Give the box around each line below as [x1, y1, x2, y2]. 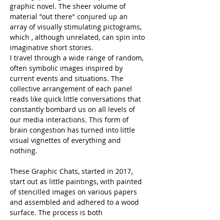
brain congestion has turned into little [10, 125, 137, 135]
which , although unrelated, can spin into [10, 32, 147, 42]
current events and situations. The [10, 74, 125, 83]
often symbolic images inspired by [10, 63, 125, 73]
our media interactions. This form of [10, 115, 131, 124]
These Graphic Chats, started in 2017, [10, 166, 135, 176]
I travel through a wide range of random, [10, 53, 145, 62]
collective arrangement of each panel [10, 84, 134, 93]
